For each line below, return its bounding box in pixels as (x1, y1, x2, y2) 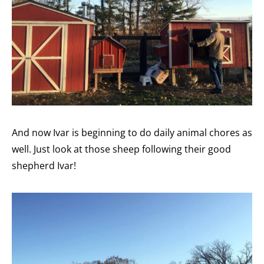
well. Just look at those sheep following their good (12, 143, 231, 156)
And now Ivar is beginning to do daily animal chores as (12, 126, 252, 140)
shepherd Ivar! (12, 159, 76, 173)
